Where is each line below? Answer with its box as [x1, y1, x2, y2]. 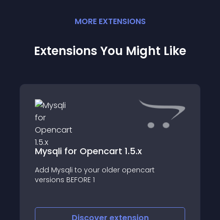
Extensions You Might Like [34, 43, 186, 59]
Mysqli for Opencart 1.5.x [35, 144, 142, 157]
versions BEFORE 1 [35, 174, 95, 185]
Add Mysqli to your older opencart [35, 165, 155, 175]
